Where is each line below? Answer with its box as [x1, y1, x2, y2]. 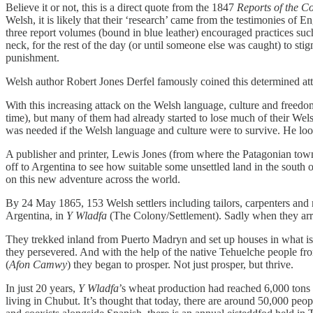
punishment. [6, 51, 59, 64]
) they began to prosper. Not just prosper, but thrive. [67, 258, 293, 270]
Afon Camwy [9, 258, 67, 270]
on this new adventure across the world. [6, 173, 180, 185]
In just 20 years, [6, 282, 78, 294]
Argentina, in [6, 209, 66, 221]
